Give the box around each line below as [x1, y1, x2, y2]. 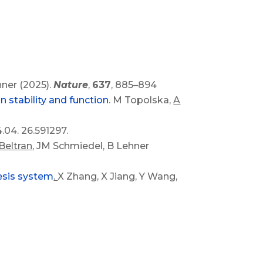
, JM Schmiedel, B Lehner [32, 140, 150, 152]
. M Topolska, [109, 95, 174, 106]
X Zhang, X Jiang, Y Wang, [58, 171, 178, 183]
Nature [53, 79, 89, 91]
